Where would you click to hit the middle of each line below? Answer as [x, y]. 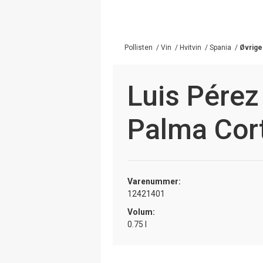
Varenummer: [154, 181]
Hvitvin [190, 47]
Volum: [141, 212]
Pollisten [139, 47]
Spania [220, 47]
